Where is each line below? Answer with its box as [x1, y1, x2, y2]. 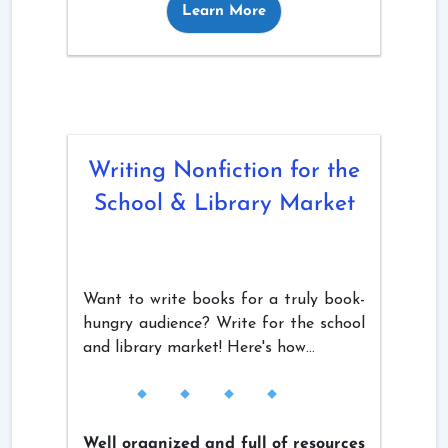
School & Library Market [93, 193, 355, 217]
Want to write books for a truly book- [83, 292, 365, 309]
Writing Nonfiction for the [88, 160, 360, 184]
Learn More [182, 4, 266, 20]
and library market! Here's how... [83, 340, 315, 357]
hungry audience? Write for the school [83, 316, 365, 333]
